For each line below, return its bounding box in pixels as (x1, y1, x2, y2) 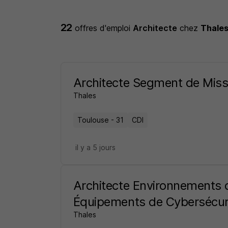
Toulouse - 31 (77, 116, 124, 124)
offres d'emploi (74, 23, 133, 33)
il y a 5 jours (75, 143, 116, 152)
